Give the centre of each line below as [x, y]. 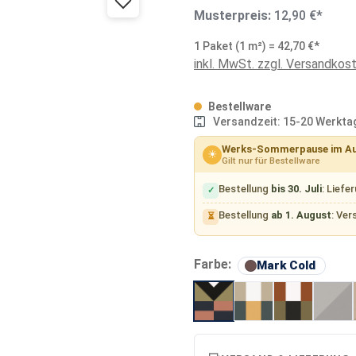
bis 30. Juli [297, 188]
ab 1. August [302, 215]
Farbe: [214, 265]
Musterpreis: [234, 15]
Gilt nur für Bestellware [271, 161]
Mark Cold [286, 265]
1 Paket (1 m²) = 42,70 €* [257, 46]
